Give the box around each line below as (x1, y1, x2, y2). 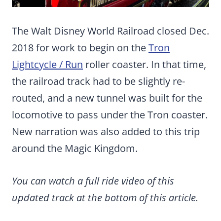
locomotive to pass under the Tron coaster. (12, 108, 208, 121)
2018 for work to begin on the (12, 41, 148, 54)
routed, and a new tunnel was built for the (12, 91, 202, 105)
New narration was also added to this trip (12, 125, 200, 138)
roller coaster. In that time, (83, 58, 206, 71)
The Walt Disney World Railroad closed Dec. (12, 24, 209, 37)
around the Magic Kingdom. (12, 142, 138, 155)
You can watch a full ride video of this (12, 174, 174, 187)
